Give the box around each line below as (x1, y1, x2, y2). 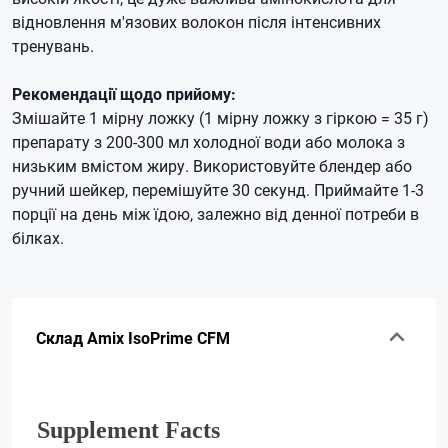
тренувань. (12, 35, 94, 56)
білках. (12, 227, 64, 248)
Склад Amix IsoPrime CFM (36, 327, 230, 348)
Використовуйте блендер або (193, 155, 412, 176)
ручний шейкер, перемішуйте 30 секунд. (12, 179, 314, 200)
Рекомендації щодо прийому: (12, 83, 236, 104)
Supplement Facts (36, 417, 220, 443)
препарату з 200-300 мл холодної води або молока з (12, 131, 405, 152)
